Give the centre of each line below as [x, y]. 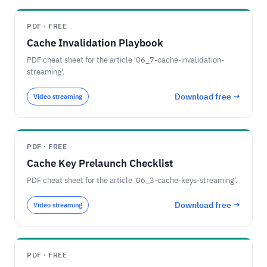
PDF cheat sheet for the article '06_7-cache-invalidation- [125, 60]
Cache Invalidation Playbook [95, 43]
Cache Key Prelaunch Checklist [100, 163]
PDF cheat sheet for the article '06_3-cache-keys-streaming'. [132, 180]
